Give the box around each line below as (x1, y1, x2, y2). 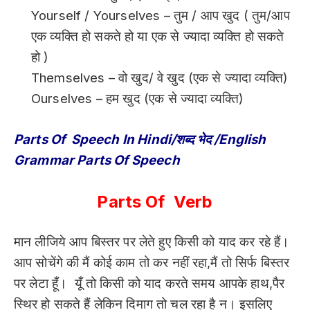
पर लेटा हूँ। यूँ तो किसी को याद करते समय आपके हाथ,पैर (14, 275, 289, 292)
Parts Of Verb (97, 191, 213, 212)
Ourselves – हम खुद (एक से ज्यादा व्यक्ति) (31, 91, 244, 107)
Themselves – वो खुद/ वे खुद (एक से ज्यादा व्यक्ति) (31, 70, 289, 86)
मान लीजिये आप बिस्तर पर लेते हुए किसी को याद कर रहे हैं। (14, 234, 290, 250)
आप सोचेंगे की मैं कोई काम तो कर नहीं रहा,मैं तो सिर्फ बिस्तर (14, 255, 290, 271)
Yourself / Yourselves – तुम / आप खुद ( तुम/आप (31, 8, 290, 24)
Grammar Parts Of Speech (14, 152, 183, 169)
